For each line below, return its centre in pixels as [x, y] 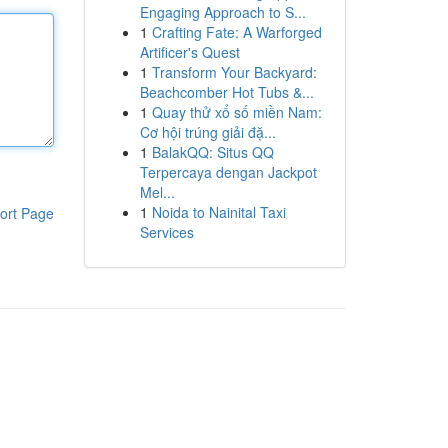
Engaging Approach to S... [222, 12]
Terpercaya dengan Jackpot [228, 172]
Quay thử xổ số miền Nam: [236, 112]
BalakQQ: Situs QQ [212, 152]
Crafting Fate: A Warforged [236, 32]
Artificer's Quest [189, 52]
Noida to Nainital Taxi [218, 212]
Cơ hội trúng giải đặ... [207, 132]
